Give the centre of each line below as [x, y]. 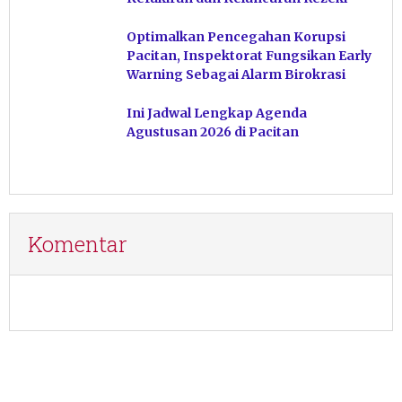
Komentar [78, 245]
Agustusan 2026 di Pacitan [213, 132]
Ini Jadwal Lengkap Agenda [217, 114]
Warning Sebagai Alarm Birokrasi [236, 75]
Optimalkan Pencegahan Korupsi [236, 37]
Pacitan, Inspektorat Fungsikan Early [249, 56]
